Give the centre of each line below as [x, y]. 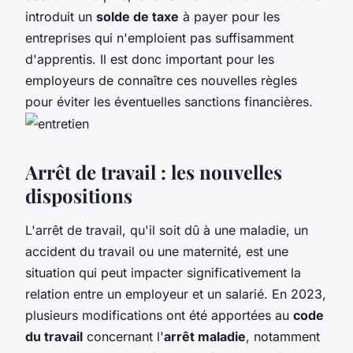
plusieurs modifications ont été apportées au [159, 315]
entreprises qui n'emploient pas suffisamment [160, 37]
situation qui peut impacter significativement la [163, 272]
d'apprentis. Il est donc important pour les [150, 59]
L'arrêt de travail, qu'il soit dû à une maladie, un [167, 230]
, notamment [283, 336]
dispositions [79, 195]
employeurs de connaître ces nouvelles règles [161, 80]
